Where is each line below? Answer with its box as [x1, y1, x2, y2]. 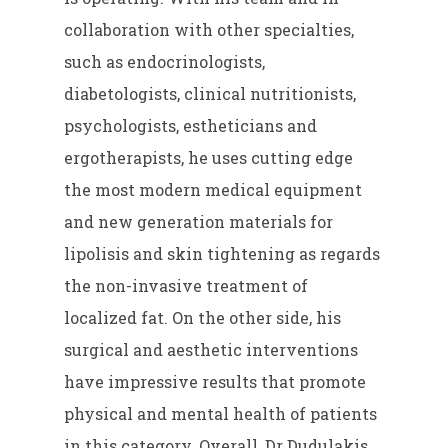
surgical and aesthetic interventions [64, 339, 359, 361]
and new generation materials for [64, 211, 334, 233]
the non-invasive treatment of [64, 275, 309, 297]
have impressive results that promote [64, 371, 367, 393]
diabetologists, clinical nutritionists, [64, 83, 357, 105]
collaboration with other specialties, [64, 19, 355, 41]
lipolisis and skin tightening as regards [64, 243, 381, 265]
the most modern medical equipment [64, 179, 363, 201]
